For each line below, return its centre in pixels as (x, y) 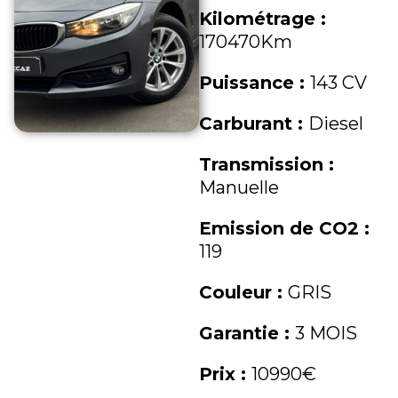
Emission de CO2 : (284, 228)
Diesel (336, 123)
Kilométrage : (263, 19)
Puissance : (255, 83)
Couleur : (243, 292)
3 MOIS (326, 333)
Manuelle (239, 187)
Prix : (225, 374)
